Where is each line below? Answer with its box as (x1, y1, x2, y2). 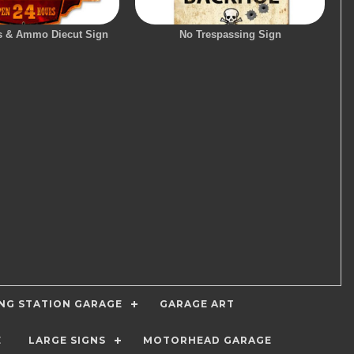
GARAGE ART (160, 298, 235, 310)
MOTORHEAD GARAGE (143, 334, 272, 346)
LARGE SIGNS (28, 334, 106, 346)
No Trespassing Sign (179, 28, 281, 40)
